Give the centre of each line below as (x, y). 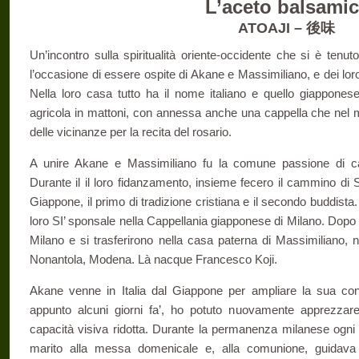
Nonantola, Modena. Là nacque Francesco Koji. (153, 259)
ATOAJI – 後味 (286, 28)
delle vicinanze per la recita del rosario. (131, 132)
